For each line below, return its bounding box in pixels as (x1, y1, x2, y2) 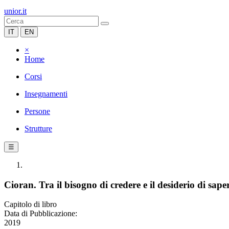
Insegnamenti (25, 89, 67, 98)
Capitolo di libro (4, 200, 57, 209)
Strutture (25, 124, 52, 133)
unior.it (4, 7, 27, 15)
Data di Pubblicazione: (4, 209, 77, 218)
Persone (25, 107, 50, 116)
